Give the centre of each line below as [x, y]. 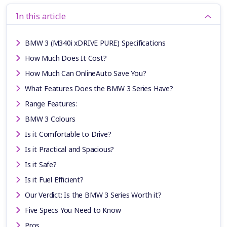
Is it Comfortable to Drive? [68, 134]
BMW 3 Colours [50, 119]
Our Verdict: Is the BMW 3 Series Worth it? [93, 195]
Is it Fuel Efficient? [54, 180]
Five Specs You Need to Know [73, 210]
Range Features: [51, 104]
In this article [41, 16]
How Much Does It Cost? [66, 58]
